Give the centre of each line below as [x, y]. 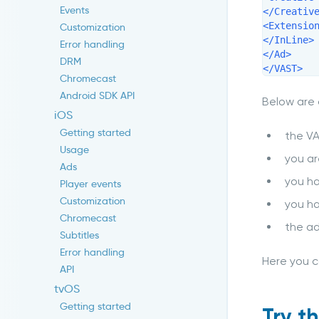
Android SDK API [97, 96]
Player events [90, 184]
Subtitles [79, 235]
